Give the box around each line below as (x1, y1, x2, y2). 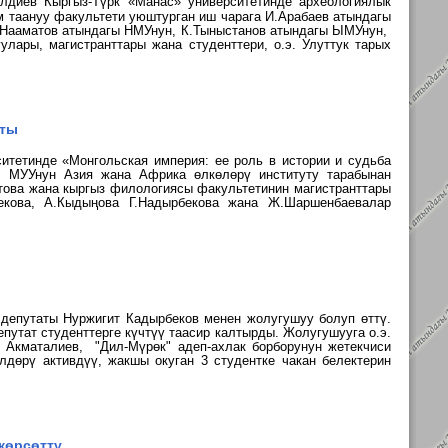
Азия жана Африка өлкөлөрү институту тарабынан (63, 167, 392, 182)
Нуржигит (63, 311, 126, 326)
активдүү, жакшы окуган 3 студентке (42, 353, 282, 368)
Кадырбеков (125, 311, 205, 326)
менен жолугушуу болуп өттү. (204, 311, 392, 326)
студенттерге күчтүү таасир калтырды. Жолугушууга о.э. (41, 325, 391, 340)
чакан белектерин (281, 353, 392, 368)
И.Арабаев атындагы (264, 9, 391, 24)
